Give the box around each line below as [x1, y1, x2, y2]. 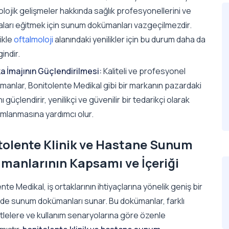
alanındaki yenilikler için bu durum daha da [53, 34, 205, 45]
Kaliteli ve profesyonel [102, 65, 186, 77]
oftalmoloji [14, 34, 53, 45]
